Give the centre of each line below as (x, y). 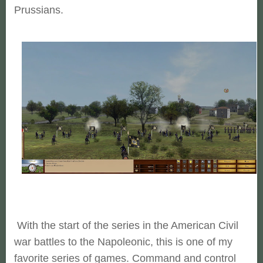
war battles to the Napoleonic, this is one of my (123, 242)
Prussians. (39, 10)
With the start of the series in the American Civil (126, 225)
